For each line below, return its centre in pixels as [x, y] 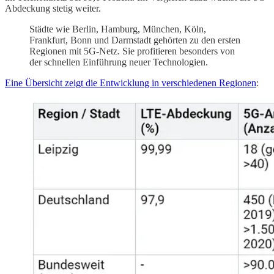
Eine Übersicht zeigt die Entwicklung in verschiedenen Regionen [131, 83]
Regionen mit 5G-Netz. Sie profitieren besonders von [132, 51]
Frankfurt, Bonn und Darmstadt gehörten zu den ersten [135, 40]
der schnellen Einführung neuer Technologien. [119, 62]
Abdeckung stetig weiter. [53, 9]
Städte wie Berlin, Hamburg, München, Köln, [118, 29]
